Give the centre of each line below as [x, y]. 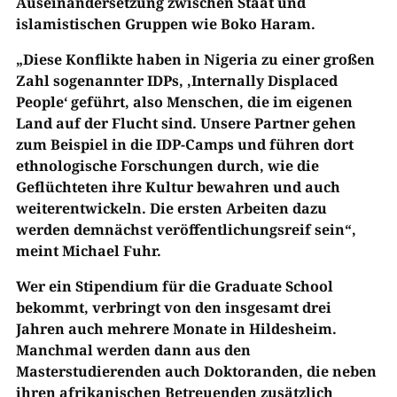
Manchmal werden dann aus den [133, 350]
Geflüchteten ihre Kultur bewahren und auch [178, 187]
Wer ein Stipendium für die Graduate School [174, 287]
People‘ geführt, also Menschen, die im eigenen [184, 102]
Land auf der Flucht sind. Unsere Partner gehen [186, 124]
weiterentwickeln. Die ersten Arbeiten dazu [171, 209]
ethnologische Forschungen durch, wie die [167, 166]
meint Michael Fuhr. [88, 251]
